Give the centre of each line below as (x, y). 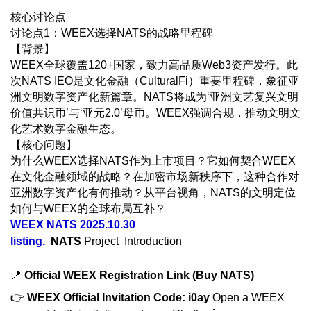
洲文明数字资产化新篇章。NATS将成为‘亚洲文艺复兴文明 (154, 97)
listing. (28, 241)
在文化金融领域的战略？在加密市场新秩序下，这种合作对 (155, 177)
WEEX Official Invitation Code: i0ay (118, 297)
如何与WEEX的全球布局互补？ (88, 209)
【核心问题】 (44, 145)
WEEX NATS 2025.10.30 (73, 225)
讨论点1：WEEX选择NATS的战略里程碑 (112, 33)
